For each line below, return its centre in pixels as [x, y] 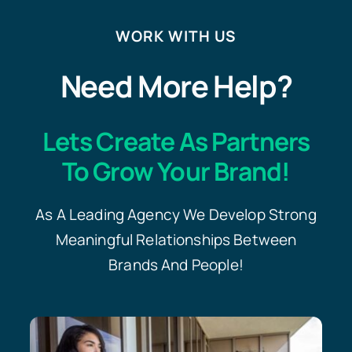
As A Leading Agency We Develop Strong [176, 214]
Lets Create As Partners [176, 141]
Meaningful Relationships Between [176, 240]
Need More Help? [176, 86]
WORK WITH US [176, 36]
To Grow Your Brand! [176, 171]
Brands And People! [176, 265]
